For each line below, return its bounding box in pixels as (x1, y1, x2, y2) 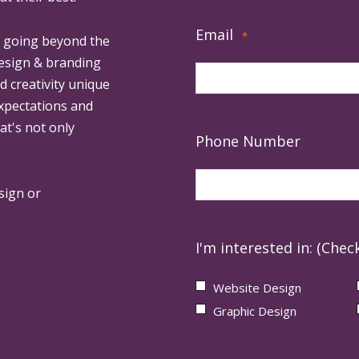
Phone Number (196, 131, 301, 151)
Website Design (213, 279, 301, 296)
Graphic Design (213, 303, 296, 320)
